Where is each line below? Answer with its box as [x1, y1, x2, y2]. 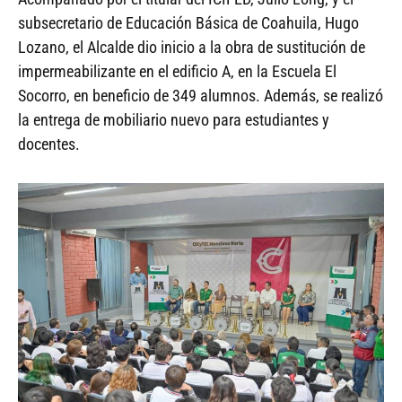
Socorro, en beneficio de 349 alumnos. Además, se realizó [18, 85, 383, 105]
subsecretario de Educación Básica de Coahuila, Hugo [18, 13, 359, 32]
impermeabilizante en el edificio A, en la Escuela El [18, 61, 336, 81]
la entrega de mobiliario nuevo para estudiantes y [18, 109, 329, 129]
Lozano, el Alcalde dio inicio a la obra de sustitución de [18, 37, 365, 57]
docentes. [18, 134, 80, 153]
